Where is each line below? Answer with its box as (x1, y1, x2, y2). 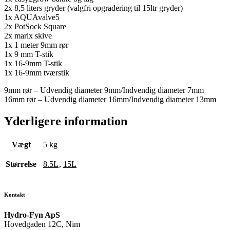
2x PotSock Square (4, 22, 66, 31)
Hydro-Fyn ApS (4, 210, 60, 220)
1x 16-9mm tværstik (4, 68, 69, 78)
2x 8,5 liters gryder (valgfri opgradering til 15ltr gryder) (4, 4, 183, 13)
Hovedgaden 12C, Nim (4, 220, 80, 229)
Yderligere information (4, 114, 127, 128)
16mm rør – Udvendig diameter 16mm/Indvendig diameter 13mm (4, 95, 216, 104)
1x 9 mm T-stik (4, 50, 53, 59)
